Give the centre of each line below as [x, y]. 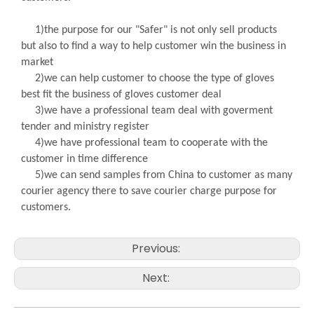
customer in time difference [84, 159]
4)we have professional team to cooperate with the [151, 143]
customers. [46, 207]
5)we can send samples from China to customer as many [164, 175]
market [37, 62]
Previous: [157, 248]
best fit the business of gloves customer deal [121, 95]
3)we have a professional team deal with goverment [154, 111]
